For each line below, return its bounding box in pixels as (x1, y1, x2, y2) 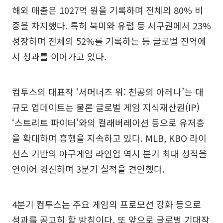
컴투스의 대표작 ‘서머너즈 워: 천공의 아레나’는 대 (12, 85, 204, 98)
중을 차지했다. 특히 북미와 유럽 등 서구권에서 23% (12, 19, 211, 32)
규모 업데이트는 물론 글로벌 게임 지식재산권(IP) (12, 101, 200, 113)
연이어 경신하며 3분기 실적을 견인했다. (12, 162, 165, 175)
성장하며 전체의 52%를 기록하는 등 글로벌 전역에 (12, 34, 206, 47)
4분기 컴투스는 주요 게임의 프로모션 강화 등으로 (12, 198, 201, 211)
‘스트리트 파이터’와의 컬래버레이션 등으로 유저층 (12, 116, 205, 129)
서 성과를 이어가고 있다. (12, 50, 107, 63)
